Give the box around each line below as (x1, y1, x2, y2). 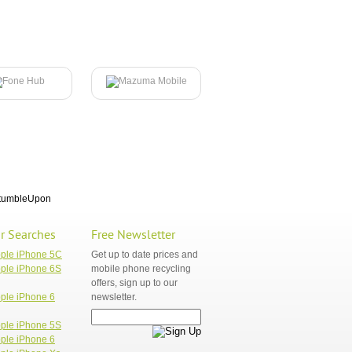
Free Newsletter (91, 228, 175, 242)
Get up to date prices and (91, 249, 198, 260)
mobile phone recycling (91, 263, 191, 274)
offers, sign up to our (91, 277, 178, 288)
